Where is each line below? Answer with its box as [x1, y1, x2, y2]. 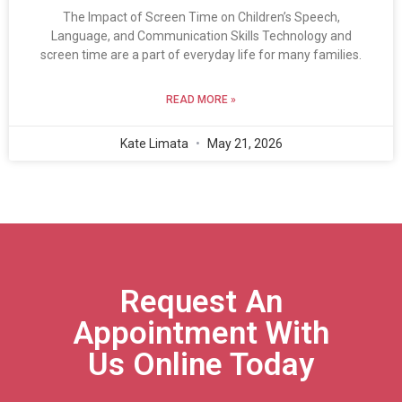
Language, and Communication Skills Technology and [50, 29, 352, 44]
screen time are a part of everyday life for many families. [40, 48, 362, 63]
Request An [119, 284, 283, 321]
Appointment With [73, 315, 329, 353]
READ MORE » [166, 93, 236, 107]
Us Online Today [88, 346, 314, 384]
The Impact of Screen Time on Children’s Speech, [62, 10, 340, 25]
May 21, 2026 [204, 136, 283, 152]
